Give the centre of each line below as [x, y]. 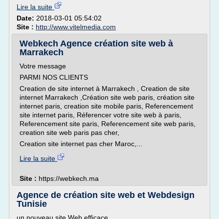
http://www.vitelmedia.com [76, 27]
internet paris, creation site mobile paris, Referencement [106, 106]
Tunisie [32, 204]
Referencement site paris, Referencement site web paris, [108, 124]
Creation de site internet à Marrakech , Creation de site [105, 88]
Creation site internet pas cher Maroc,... [81, 144]
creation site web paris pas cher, [69, 132]
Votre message [43, 66]
